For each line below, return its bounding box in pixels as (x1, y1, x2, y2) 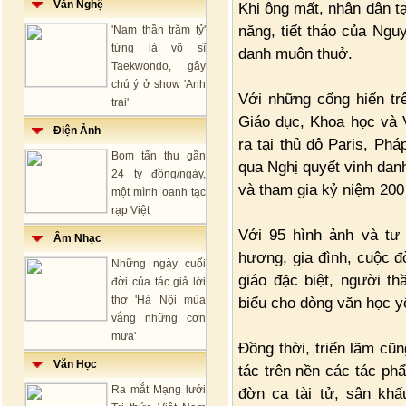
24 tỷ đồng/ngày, (111, 168, 206, 180)
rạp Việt (111, 204, 150, 217)
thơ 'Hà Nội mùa (111, 294, 206, 306)
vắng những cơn (111, 312, 206, 324)
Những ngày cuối (111, 257, 206, 270)
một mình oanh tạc (111, 186, 206, 198)
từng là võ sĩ (111, 42, 206, 54)
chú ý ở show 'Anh (111, 78, 206, 91)
